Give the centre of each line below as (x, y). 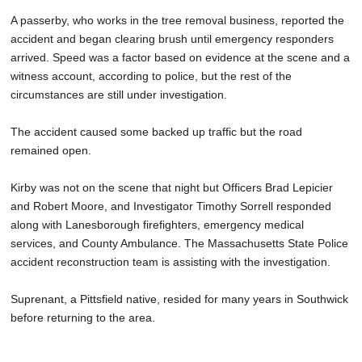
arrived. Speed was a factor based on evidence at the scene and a (180, 58)
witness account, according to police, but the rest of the (151, 76)
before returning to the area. (83, 318)
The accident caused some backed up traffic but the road (156, 132)
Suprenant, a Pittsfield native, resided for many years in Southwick (179, 299)
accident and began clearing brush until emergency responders (172, 39)
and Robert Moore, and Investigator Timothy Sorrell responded (171, 206)
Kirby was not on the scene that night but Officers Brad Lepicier (172, 188)
